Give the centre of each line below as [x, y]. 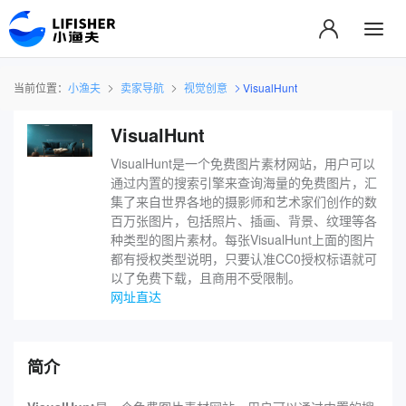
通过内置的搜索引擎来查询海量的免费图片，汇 [243, 182]
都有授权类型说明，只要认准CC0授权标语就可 [243, 258]
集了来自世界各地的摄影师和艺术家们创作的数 [243, 201]
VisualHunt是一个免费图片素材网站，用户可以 [242, 163]
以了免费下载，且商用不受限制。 [205, 277]
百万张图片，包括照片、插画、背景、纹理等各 [243, 220]
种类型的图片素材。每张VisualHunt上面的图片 [242, 239]
